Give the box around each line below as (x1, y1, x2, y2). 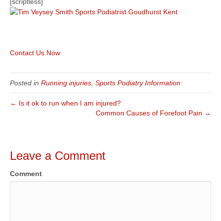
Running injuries (41, 79, 91, 87)
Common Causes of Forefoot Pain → (96, 109, 211, 117)
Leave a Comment (10, 149, 106, 163)
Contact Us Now (10, 49, 60, 57)
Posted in (10, 79, 41, 87)
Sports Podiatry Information (95, 79, 181, 87)
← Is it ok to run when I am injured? (10, 99, 121, 108)
